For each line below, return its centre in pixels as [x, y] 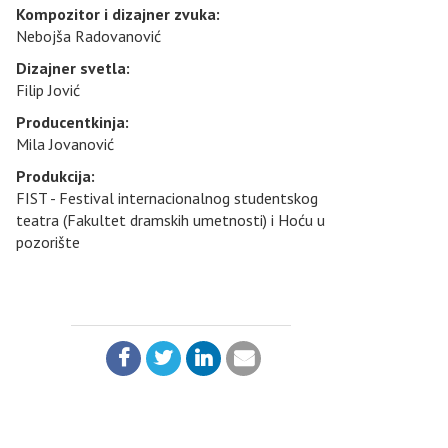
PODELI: [126, 381]
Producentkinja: [72, 122]
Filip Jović [48, 90]
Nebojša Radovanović [88, 36]
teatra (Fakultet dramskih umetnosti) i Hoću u [170, 220]
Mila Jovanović [65, 144]
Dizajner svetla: [73, 68]
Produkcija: [55, 176]
